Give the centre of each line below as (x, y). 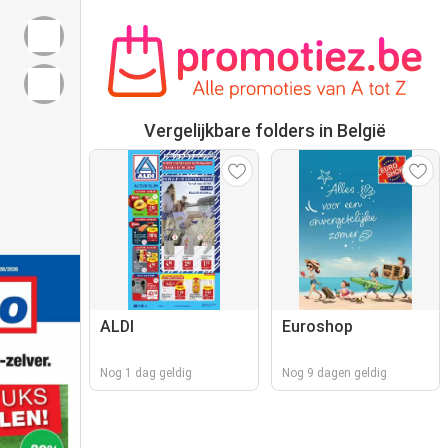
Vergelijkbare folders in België (264, 130)
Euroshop (317, 326)
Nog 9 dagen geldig (334, 373)
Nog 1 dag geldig (146, 373)
